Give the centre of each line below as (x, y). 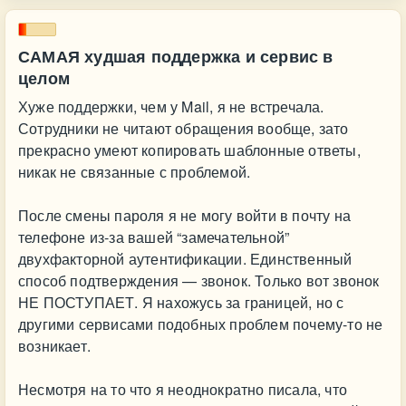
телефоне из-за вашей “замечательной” (154, 237)
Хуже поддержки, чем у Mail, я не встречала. (171, 106)
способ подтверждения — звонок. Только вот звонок (199, 280)
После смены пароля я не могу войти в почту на (185, 215)
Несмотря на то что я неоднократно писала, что (183, 389)
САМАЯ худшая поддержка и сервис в (176, 56)
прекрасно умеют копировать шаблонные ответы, (189, 150)
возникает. (54, 346)
